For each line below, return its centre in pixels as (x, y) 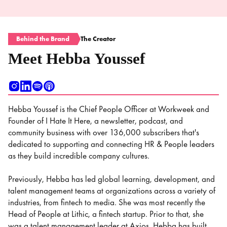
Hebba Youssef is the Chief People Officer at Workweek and (109, 109)
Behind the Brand (43, 39)
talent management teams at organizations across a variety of (112, 191)
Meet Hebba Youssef (77, 58)
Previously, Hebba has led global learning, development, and (111, 179)
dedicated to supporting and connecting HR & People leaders (111, 144)
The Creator (98, 39)
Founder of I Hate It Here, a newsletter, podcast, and (96, 121)
